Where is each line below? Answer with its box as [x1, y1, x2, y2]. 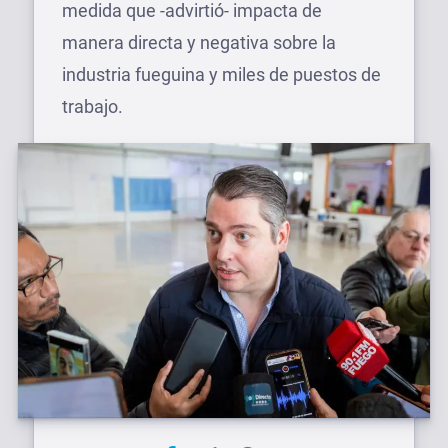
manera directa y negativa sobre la [62, 32, 336, 53]
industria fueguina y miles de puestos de [62, 64, 381, 85]
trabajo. [62, 96, 123, 117]
